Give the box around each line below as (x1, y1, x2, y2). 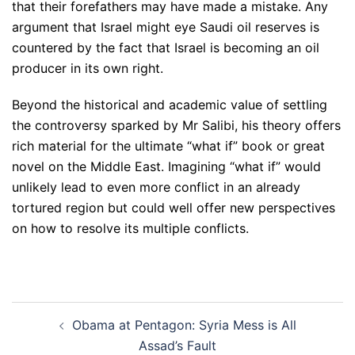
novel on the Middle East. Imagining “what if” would (12, 158, 321, 174)
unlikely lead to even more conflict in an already (12, 179, 300, 195)
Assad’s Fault (139, 338, 216, 353)
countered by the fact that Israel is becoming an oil (12, 40, 319, 55)
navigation (11, 323, 109, 345)
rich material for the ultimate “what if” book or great (12, 138, 325, 154)
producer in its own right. (12, 60, 163, 76)
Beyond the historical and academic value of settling (12, 97, 327, 113)
